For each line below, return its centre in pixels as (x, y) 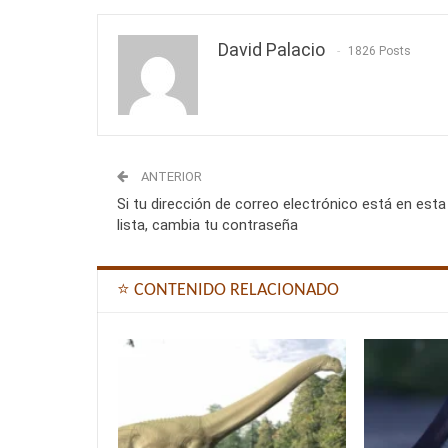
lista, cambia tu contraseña (207, 225)
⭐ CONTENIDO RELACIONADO (228, 291)
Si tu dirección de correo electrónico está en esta (281, 204)
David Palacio (271, 50)
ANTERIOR (170, 177)
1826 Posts (379, 51)
